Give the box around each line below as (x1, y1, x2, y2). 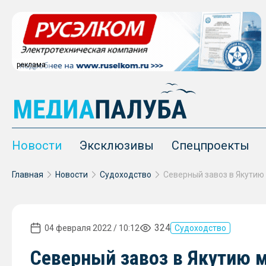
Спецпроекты (172, 138, 249, 153)
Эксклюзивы (80, 138, 154, 153)
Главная (12, 170, 43, 179)
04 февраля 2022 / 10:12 (45, 223, 140, 233)
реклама (17, 61, 46, 69)
